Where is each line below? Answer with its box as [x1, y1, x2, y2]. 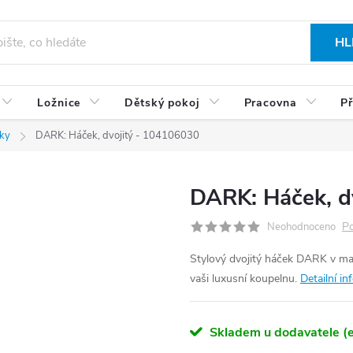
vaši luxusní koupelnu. [190, 271, 300, 286]
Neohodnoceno [267, 220, 336, 234]
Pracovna [243, 95, 297, 110]
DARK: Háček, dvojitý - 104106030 [35, 128, 199, 143]
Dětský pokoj [124, 95, 200, 110]
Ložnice [37, 95, 81, 110]
